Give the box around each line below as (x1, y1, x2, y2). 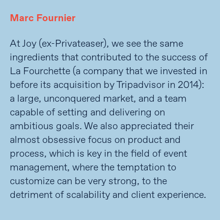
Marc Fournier (10, 12, 76, 25)
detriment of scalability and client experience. (10, 189, 206, 201)
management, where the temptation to (10, 161, 176, 174)
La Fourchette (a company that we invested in (10, 65, 207, 78)
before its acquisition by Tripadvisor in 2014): (10, 79, 204, 91)
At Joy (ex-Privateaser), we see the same (10, 37, 183, 50)
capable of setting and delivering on (10, 106, 165, 119)
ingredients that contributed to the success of (10, 51, 208, 64)
